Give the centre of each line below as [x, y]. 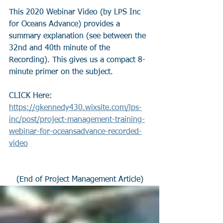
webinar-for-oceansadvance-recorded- [75, 132]
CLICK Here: [32, 96]
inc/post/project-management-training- [77, 120]
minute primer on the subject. [61, 72]
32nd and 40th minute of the [61, 48]
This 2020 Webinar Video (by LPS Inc [76, 12]
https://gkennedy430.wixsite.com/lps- [75, 108]
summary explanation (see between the [79, 36]
